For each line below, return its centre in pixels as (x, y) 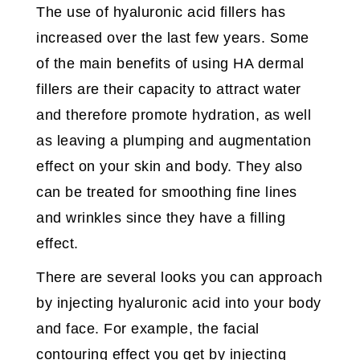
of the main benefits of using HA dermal (170, 64)
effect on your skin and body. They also (170, 167)
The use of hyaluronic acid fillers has (161, 12)
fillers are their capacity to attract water (169, 90)
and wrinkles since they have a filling (161, 218)
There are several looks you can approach (179, 278)
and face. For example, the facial (148, 329)
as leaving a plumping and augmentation (174, 141)
